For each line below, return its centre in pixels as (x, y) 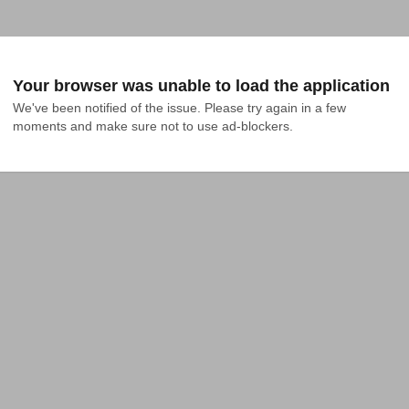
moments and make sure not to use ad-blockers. (153, 126)
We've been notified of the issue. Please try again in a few (179, 108)
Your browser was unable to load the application (201, 86)
